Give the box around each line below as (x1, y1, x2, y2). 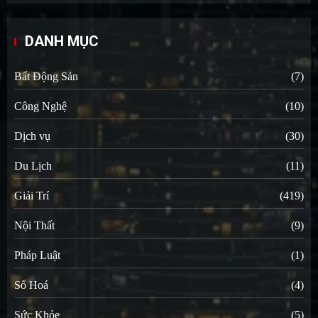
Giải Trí (14, 189, 49, 202)
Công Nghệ (14, 99, 67, 112)
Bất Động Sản (14, 70, 78, 82)
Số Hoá (14, 278, 48, 291)
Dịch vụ (14, 129, 50, 142)
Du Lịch (14, 159, 52, 172)
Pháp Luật (14, 248, 60, 261)
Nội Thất (14, 219, 55, 231)
